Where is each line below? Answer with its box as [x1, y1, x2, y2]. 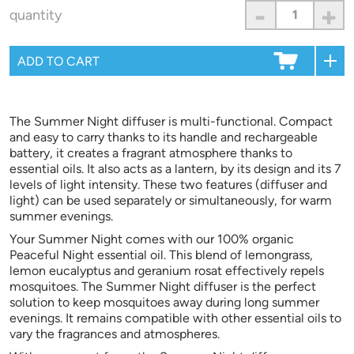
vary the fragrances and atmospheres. [9, 326, 223, 342]
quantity [9, 6, 62, 24]
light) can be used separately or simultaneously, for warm [9, 193, 332, 209]
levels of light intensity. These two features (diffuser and [9, 177, 327, 193]
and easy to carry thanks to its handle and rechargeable [9, 130, 318, 145]
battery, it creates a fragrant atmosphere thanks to [9, 145, 292, 161]
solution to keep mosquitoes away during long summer [9, 295, 319, 311]
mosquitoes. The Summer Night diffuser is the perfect [9, 279, 316, 295]
